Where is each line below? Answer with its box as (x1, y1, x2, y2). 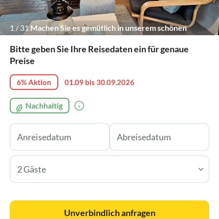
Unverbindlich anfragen (64, 207, 155, 218)
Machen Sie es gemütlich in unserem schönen (30, 22, 187, 32)
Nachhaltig (25, 100, 63, 110)
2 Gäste (17, 163, 46, 175)
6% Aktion (17, 77, 51, 87)
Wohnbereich (10, 37, 58, 47)
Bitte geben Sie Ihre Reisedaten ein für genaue (10, 43, 189, 54)
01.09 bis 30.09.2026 (63, 77, 134, 87)
